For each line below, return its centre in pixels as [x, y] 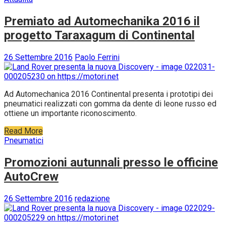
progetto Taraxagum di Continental [99, 36]
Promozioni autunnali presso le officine [111, 163]
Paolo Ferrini [97, 58]
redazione [92, 199]
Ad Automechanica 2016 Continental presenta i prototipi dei [108, 94]
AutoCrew [31, 177]
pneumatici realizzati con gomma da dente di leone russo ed [110, 104]
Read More [23, 131]
